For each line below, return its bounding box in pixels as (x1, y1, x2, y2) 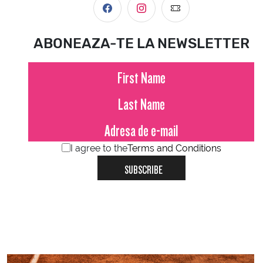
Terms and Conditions (127, 142, 221, 154)
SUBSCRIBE (124, 163, 163, 171)
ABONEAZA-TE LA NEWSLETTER (33, 35, 249, 52)
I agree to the (70, 142, 127, 154)
